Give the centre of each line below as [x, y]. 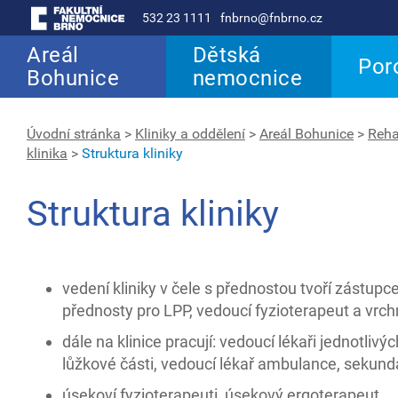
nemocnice [247, 78]
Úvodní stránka [74, 134]
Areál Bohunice [306, 134]
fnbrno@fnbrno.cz [271, 18]
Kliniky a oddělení [190, 134]
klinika [47, 153]
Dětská [227, 55]
